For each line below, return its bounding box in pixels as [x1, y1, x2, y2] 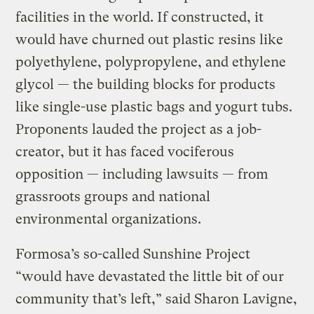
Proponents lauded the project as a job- [15, 121, 262, 137]
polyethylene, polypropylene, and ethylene [15, 53, 287, 70]
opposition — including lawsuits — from [15, 165, 269, 182]
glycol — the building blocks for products [15, 76, 276, 93]
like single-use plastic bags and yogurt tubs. [15, 98, 293, 115]
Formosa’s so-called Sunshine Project [15, 245, 251, 262]
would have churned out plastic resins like [15, 31, 284, 48]
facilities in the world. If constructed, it [15, 8, 264, 25]
